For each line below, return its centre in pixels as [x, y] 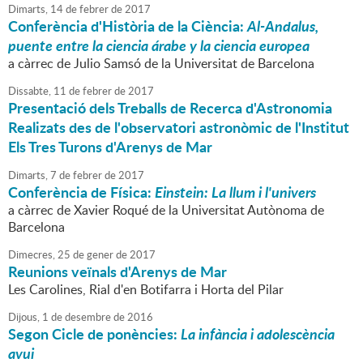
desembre [87, 317]
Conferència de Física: [81, 192]
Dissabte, [30, 91]
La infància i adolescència [258, 334]
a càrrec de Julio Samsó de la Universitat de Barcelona [161, 64]
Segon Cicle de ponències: [94, 334]
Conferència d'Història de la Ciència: [128, 26]
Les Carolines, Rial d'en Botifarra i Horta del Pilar [146, 290]
